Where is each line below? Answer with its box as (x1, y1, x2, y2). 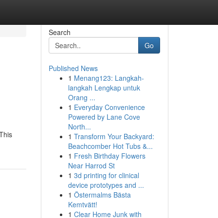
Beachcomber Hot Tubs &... (68, 141, 153, 151)
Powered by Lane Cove (68, 112, 140, 122)
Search (48, 27, 71, 37)
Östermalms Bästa (73, 190, 131, 200)
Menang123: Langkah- (73, 73, 144, 83)
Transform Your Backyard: (73, 131, 154, 141)
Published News (48, 63, 98, 73)
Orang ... (68, 92, 95, 102)
